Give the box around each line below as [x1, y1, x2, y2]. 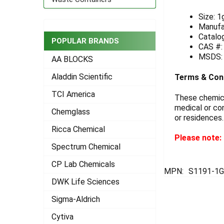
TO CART [181, 27, 212, 36]
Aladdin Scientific [51, 72, 112, 82]
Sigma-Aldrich [51, 194, 100, 204]
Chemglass [51, 107, 90, 117]
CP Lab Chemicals [51, 159, 115, 169]
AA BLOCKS [51, 54, 93, 64]
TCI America [51, 89, 95, 99]
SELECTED [179, 19, 215, 28]
